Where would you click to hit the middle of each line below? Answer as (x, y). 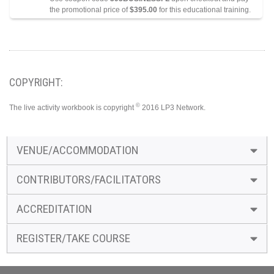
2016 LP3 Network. (173, 107)
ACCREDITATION (54, 209)
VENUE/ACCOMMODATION (78, 150)
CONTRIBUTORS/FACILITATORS (89, 179)
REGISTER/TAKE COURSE (73, 238)
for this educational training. (205, 9)
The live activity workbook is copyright (72, 107)
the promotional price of (90, 9)
